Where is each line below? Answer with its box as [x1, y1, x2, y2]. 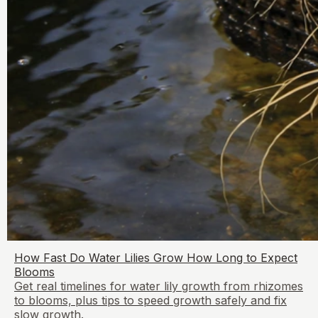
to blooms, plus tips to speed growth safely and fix [14, 292, 287, 307]
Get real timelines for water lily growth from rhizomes [14, 278, 303, 293]
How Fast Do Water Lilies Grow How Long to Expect [14, 250, 297, 265]
